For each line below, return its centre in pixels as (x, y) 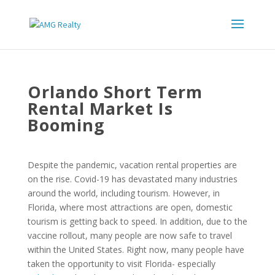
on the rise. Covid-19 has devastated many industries (132, 179)
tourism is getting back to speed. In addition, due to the (137, 221)
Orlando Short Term (115, 92)
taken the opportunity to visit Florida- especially (121, 264)
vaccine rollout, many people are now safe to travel (130, 235)
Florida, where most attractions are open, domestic (130, 207)
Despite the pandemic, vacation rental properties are (132, 165)
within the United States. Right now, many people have (136, 250)
